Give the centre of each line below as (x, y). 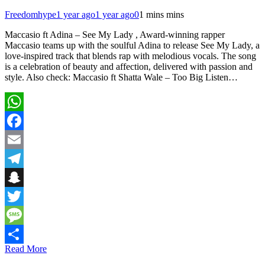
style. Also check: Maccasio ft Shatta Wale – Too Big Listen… (121, 77)
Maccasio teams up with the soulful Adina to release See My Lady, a (132, 46)
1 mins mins (161, 15)
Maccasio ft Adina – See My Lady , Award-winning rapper (115, 35)
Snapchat (22, 196)
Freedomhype (30, 15)
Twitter (18, 215)
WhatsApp (25, 121)
